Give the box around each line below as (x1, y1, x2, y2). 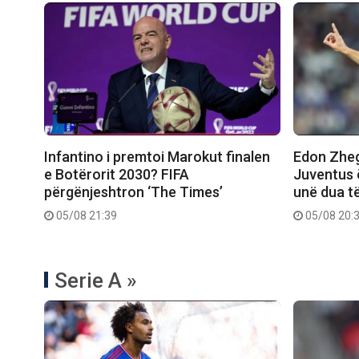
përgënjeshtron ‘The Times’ (44, 183, 223, 200)
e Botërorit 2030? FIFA (44, 165, 189, 183)
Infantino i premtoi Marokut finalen (44, 147, 270, 165)
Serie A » (54, 268, 137, 292)
